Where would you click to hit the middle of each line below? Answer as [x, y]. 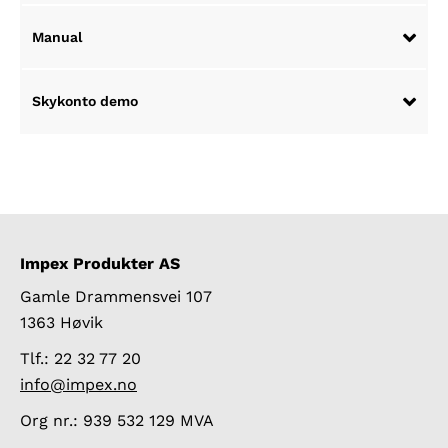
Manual [57, 37]
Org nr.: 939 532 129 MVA [117, 421]
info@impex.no [78, 385]
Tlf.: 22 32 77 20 [80, 359]
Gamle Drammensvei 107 [116, 297]
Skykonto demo [85, 101]
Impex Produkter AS [100, 264]
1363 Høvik [61, 323]
